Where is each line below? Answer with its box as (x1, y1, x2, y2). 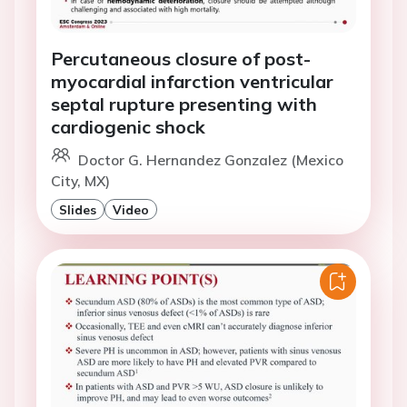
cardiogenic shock (51, 115, 205, 139)
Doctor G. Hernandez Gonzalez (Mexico (78, 151, 343, 170)
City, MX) (51, 172, 110, 191)
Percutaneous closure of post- (51, 47, 311, 71)
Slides (59, 202, 96, 218)
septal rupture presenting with (51, 93, 317, 116)
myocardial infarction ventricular (51, 70, 333, 94)
